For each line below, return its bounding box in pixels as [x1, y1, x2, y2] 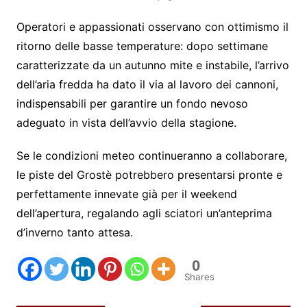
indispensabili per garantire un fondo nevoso [16, 96, 248, 110]
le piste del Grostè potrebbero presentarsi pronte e [16, 167, 282, 182]
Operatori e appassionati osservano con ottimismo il [16, 19, 288, 34]
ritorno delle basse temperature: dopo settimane [16, 38, 268, 53]
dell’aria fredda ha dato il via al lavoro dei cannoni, [16, 77, 278, 91]
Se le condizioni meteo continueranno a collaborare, [16, 148, 287, 162]
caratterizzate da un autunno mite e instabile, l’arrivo [16, 58, 289, 72]
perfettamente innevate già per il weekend [16, 186, 237, 201]
